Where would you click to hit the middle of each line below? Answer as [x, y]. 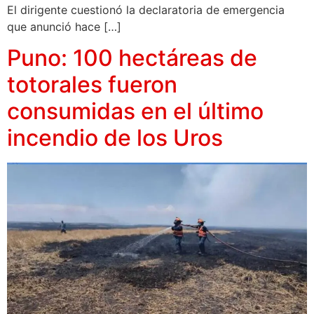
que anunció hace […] [64, 26]
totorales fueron [92, 85]
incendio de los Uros [115, 138]
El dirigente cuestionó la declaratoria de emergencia [146, 9]
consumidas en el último [135, 111]
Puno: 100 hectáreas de [132, 58]
